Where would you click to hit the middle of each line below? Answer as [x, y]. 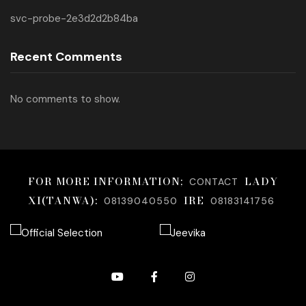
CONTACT [214, 181]
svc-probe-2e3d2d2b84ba [74, 18]
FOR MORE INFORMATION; [106, 181]
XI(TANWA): [63, 200]
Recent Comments [66, 57]
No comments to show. [65, 99]
